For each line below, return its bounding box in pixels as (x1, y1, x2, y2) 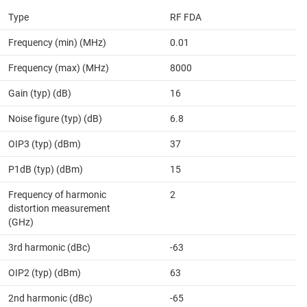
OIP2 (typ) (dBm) (8, 267, 81, 278)
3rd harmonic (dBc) (8, 241, 90, 253)
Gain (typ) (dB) (8, 87, 71, 99)
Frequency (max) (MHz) (8, 62, 109, 73)
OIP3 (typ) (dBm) (8, 138, 81, 149)
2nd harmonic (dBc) (8, 292, 93, 304)
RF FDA (170, 11, 201, 23)
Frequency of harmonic (8, 188, 106, 200)
